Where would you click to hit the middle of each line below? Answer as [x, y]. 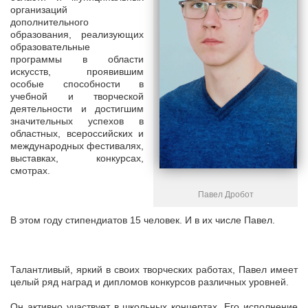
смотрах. [30, 171]
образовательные [50, 47]
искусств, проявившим [77, 72]
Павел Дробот [225, 195]
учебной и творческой [77, 97]
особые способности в [77, 84]
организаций [39, 10]
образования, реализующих [77, 35]
